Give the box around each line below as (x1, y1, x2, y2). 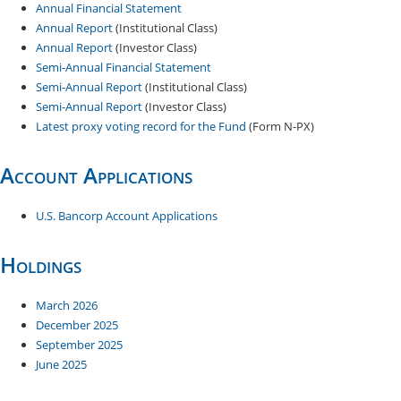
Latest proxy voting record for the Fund (36, 118, 246, 134)
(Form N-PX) (246, 118, 314, 134)
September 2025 (36, 337, 123, 353)
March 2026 (36, 297, 98, 313)
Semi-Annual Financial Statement (36, 59, 211, 75)
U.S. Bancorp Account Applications (36, 208, 218, 224)
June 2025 (36, 356, 87, 372)
